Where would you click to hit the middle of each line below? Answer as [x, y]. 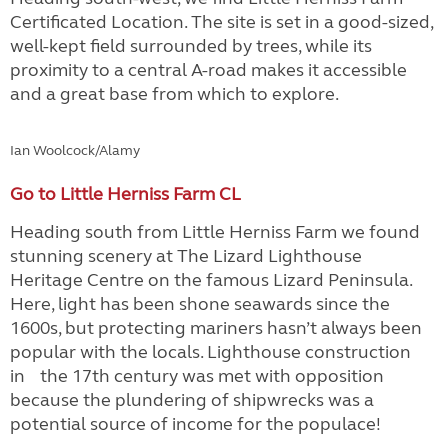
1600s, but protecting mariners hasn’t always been [216, 328]
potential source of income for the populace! [195, 424]
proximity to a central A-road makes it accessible [208, 70]
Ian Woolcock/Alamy [75, 151]
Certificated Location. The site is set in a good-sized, [221, 22]
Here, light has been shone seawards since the [200, 304]
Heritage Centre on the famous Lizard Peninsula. [211, 280]
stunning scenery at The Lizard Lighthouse [186, 256]
